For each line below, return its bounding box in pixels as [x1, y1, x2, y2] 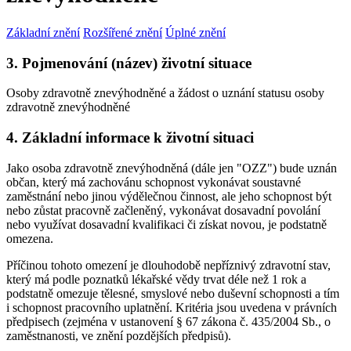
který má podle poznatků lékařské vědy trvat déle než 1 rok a [6, 272, 306, 286]
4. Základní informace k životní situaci [6, 129, 254, 147]
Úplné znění [165, 25, 226, 39]
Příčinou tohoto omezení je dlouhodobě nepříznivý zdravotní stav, [6, 258, 331, 272]
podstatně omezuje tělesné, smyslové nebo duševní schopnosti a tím [6, 286, 339, 300]
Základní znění [6, 25, 80, 39]
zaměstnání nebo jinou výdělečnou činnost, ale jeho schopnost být [6, 189, 331, 203]
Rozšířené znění [83, 25, 162, 39]
